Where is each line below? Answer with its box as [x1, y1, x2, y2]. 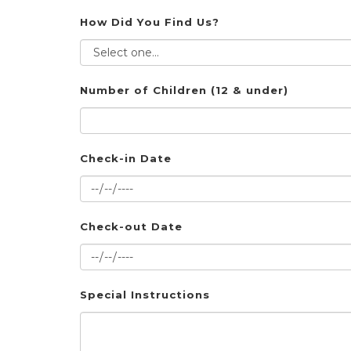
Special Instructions [80, 288, 210, 302]
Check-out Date [80, 220, 183, 233]
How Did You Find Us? [80, 16, 219, 29]
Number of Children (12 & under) [80, 84, 288, 97]
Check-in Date [80, 152, 172, 165]
